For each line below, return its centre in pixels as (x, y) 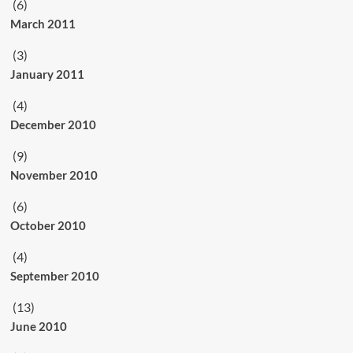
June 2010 (38, 326)
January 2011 (47, 74)
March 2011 (43, 23)
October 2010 (48, 225)
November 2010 (54, 175)
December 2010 (53, 124)
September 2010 (54, 275)
